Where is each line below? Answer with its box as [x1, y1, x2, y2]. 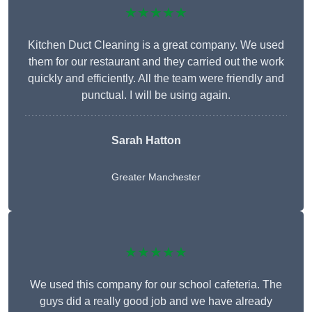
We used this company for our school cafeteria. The [30, 279, 282, 291]
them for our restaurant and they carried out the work [28, 56, 284, 68]
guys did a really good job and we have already [40, 295, 272, 308]
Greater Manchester [111, 171, 201, 183]
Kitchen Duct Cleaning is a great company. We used [28, 39, 284, 52]
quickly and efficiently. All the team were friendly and [28, 72, 284, 85]
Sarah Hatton [111, 134, 181, 147]
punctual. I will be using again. [81, 89, 231, 102]
